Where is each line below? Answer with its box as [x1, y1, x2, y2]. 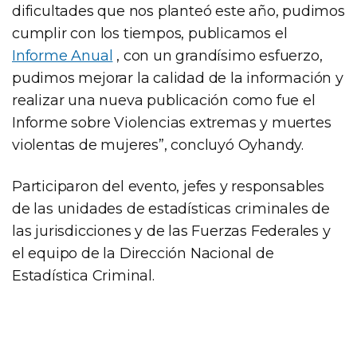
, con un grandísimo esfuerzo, [112, 46, 323, 65]
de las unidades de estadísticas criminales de [12, 199, 330, 218]
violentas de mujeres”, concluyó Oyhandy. [12, 135, 304, 154]
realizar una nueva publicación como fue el [12, 91, 316, 109]
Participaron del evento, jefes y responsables [12, 177, 324, 195]
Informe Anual [12, 46, 113, 65]
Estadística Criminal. [12, 266, 155, 284]
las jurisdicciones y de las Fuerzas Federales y [12, 222, 331, 240]
